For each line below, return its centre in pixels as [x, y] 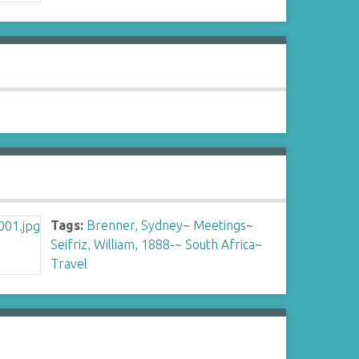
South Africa [220, 244]
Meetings [220, 225]
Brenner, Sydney [135, 225]
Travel [69, 264]
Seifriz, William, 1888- [113, 244]
